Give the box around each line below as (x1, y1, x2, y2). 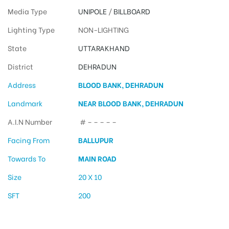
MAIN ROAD (78, 153, 117, 164)
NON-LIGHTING (78, 24, 129, 35)
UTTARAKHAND (78, 42, 130, 54)
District (8, 61, 33, 72)
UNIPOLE (78, 6, 107, 17)
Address (8, 79, 36, 90)
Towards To (8, 153, 45, 164)
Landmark (8, 98, 42, 109)
